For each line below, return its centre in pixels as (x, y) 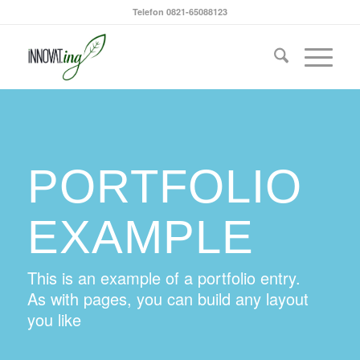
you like (54, 319)
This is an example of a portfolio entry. (164, 278)
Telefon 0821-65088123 (180, 12)
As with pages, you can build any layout (168, 299)
